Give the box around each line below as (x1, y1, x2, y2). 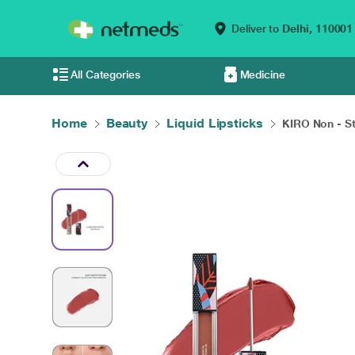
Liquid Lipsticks (166, 116, 263, 131)
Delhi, (279, 22, 315, 35)
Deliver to (231, 22, 280, 35)
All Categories (71, 68, 140, 81)
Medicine (239, 68, 285, 81)
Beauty (105, 116, 148, 131)
